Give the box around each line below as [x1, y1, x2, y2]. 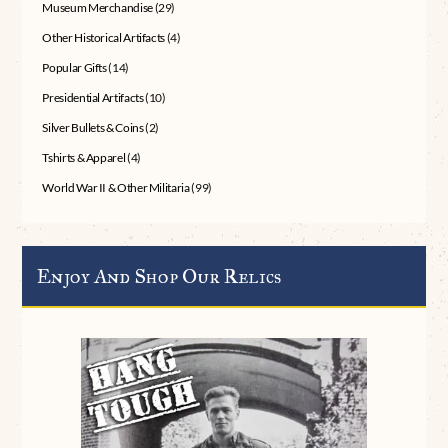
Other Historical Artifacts [42, 30, 166, 46]
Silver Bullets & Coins [42, 120, 144, 136]
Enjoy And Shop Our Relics [37, 263, 281, 288]
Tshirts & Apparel [42, 150, 126, 166]
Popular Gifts [42, 60, 107, 76]
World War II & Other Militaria [42, 180, 190, 196]
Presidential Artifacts [42, 90, 144, 106]
